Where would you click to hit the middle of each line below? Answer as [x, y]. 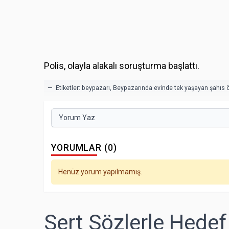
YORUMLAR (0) [84, 148]
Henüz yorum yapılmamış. [100, 171]
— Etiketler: [65, 88]
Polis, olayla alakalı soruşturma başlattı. [122, 65]
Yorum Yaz [77, 118]
